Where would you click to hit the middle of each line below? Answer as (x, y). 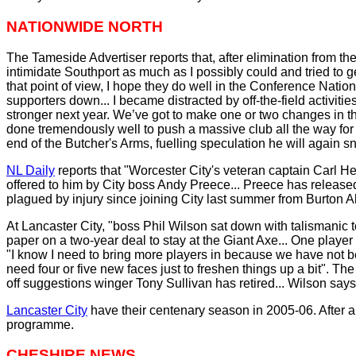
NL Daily (31, 170)
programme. (40, 324)
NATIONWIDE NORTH (85, 26)
